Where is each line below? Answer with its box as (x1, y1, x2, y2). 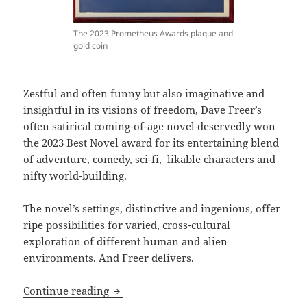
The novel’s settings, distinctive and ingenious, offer (23, 201, 281, 215)
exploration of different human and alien (23, 234, 228, 248)
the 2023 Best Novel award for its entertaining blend (23, 135, 280, 149)
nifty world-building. (23, 168, 127, 182)
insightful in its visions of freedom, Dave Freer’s (23, 102, 262, 116)
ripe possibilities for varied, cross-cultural (23, 217, 231, 232)
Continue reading (23, 283, 112, 297)
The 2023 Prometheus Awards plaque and (73, 27, 233, 39)
